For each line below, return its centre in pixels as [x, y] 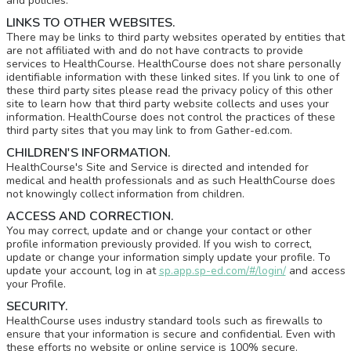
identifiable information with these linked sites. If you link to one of [172, 77]
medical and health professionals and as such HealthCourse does [170, 181]
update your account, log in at [82, 271]
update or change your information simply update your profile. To [168, 257]
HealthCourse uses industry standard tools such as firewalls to [164, 321]
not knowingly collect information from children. [125, 194]
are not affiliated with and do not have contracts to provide [154, 51]
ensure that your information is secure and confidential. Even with [170, 334]
